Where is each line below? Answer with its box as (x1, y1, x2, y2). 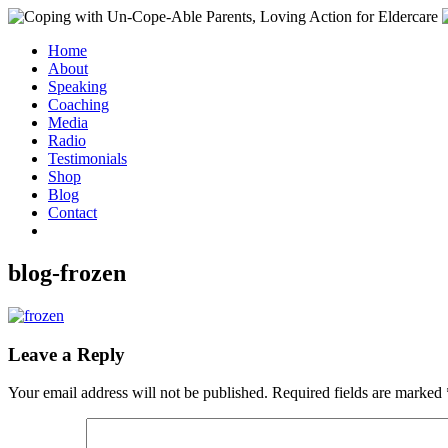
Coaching (48, 96, 109, 113)
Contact (48, 204, 97, 221)
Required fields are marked (272, 384, 446, 402)
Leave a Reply (8, 343, 125, 365)
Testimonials (48, 150, 127, 167)
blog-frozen (8, 259, 126, 286)
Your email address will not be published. (8, 384, 268, 402)
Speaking (48, 78, 107, 95)
